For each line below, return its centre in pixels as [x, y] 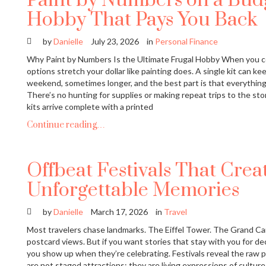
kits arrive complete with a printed [90, 107]
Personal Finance [186, 42]
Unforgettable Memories [133, 191]
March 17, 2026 [119, 212]
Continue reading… [66, 125]
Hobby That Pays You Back [142, 20]
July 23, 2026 [115, 42]
